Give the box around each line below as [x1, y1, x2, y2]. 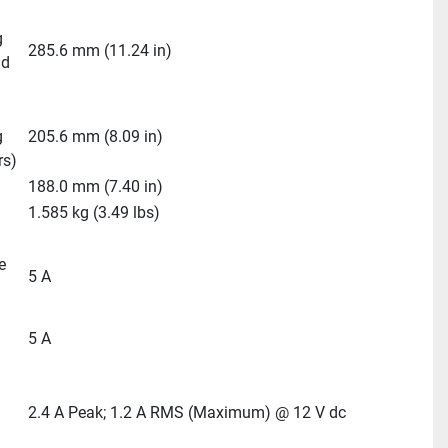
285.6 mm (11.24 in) [27, 41, 172, 60]
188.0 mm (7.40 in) [27, 177, 163, 196]
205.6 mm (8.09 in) [27, 127, 163, 146]
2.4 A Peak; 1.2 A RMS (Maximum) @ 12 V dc [27, 403, 346, 422]
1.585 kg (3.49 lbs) [27, 203, 160, 222]
